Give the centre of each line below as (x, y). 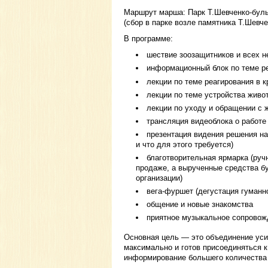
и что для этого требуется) (185, 145)
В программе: (148, 39)
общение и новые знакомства (200, 205)
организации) (159, 178)
